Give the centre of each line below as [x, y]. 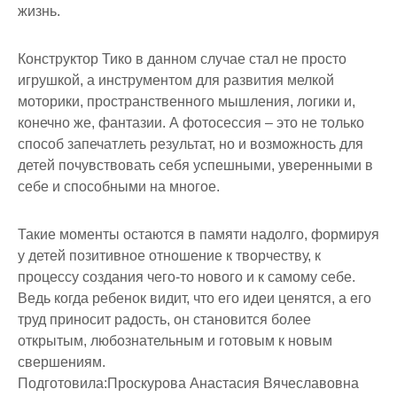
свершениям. [62, 362]
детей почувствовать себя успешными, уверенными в [195, 165]
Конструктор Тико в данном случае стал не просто [182, 58]
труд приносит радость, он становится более [164, 319]
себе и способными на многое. [119, 186]
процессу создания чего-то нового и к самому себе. [187, 276]
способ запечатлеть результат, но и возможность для [191, 144]
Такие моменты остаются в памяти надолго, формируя [198, 234]
